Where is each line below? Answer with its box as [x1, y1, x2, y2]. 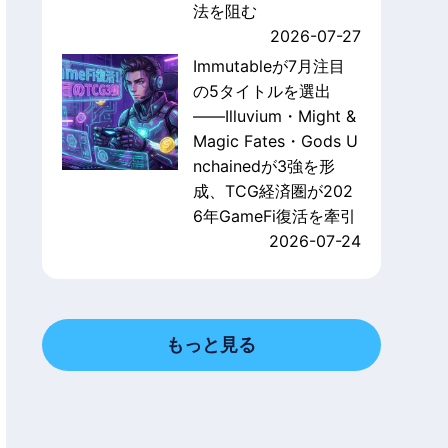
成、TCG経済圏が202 [192, 181, 353, 202]
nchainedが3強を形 [192, 156, 335, 177]
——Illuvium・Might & [192, 106, 356, 127]
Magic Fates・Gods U [192, 131, 358, 152]
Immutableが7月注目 [192, 56, 345, 77]
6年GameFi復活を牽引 [192, 206, 356, 227]
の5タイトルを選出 [192, 81, 331, 102]
